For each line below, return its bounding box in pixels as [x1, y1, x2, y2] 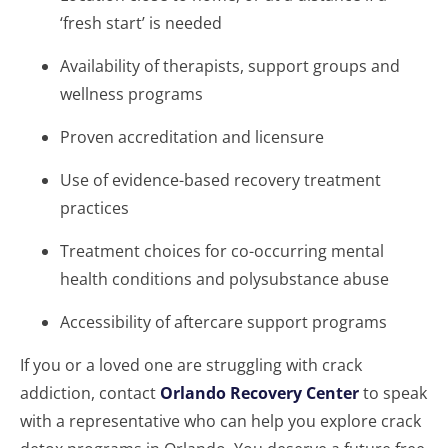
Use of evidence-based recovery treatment [60, 169, 381, 191]
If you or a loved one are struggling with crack [20, 354, 362, 376]
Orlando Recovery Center [160, 382, 359, 404]
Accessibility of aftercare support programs [60, 311, 387, 333]
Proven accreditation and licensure [60, 126, 324, 148]
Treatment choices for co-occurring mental [60, 240, 384, 262]
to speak [359, 382, 427, 404]
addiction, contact [20, 382, 160, 404]
